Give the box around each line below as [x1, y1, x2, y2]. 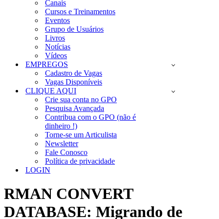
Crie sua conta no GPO [45, 95, 117, 104]
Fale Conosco [45, 148, 88, 156]
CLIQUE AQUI [25, 87, 76, 95]
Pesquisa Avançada [45, 104, 104, 112]
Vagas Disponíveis [45, 78, 102, 86]
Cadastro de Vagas [45, 69, 102, 77]
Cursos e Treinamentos [45, 7, 115, 16]
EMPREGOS [25, 60, 68, 68]
